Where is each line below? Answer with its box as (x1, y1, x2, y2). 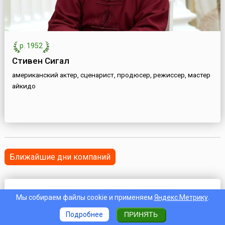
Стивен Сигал (12, 56, 69, 66)
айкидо (12, 82, 36, 90)
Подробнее (66, 210, 103, 218)
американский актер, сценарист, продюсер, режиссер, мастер (12, 71, 210, 79)
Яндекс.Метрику (154, 193, 208, 201)
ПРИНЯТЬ (124, 210, 158, 218)
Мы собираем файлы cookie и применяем (16, 193, 154, 201)
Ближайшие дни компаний (9, 152, 110, 162)
